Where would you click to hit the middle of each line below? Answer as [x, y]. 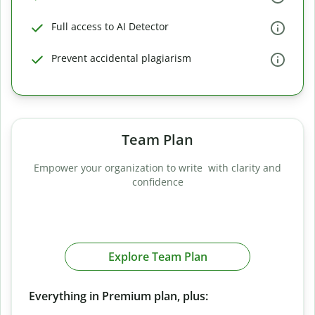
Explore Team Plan [157, 256]
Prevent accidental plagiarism [121, 58]
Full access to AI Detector [110, 26]
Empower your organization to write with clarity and [157, 168]
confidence [157, 182]
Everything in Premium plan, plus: [118, 296]
